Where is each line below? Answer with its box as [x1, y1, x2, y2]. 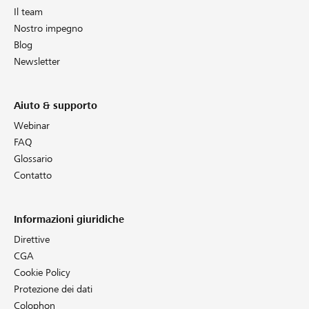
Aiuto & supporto [14, 99, 97, 111]
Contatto [14, 169, 52, 181]
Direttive [14, 233, 50, 245]
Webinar [14, 119, 50, 131]
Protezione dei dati [14, 283, 92, 295]
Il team [14, 6, 43, 17]
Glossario [14, 152, 52, 164]
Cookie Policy [14, 266, 70, 278]
